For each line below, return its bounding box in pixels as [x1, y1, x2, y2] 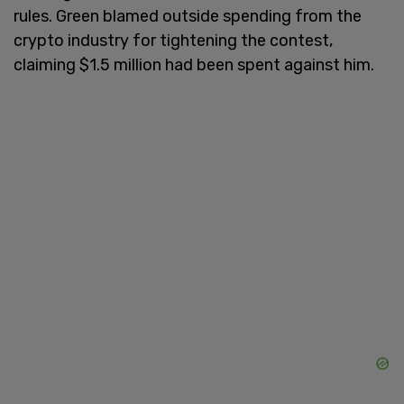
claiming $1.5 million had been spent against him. [14, 54, 374, 75]
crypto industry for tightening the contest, [14, 30, 333, 50]
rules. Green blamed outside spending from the [14, 5, 362, 26]
